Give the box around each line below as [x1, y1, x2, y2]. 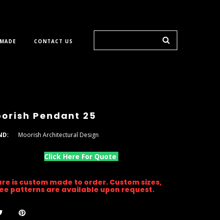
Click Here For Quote [44, 152, 119, 161]
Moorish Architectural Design [18, 131, 99, 139]
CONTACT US [33, 38, 73, 45]
